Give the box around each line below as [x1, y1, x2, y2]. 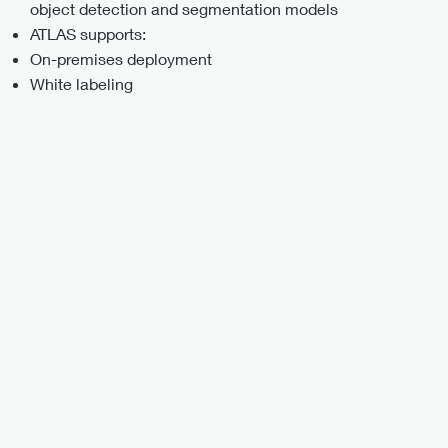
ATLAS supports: [30, 23, 146, 43]
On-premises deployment [30, 48, 212, 68]
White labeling [30, 73, 133, 93]
